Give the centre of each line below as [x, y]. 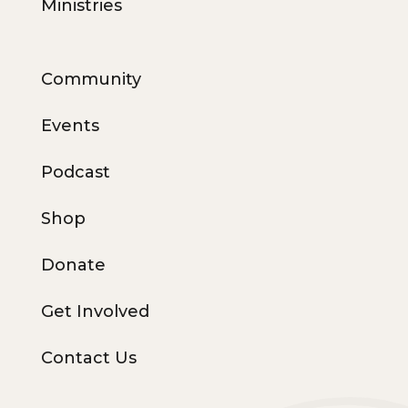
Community [91, 79]
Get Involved [95, 311]
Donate [73, 265]
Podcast [75, 172]
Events [70, 125]
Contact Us [88, 357]
